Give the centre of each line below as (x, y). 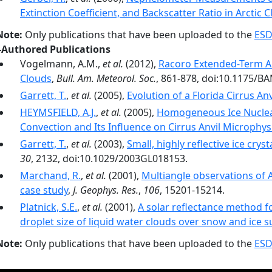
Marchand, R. (50, 175)
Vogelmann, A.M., (61, 64)
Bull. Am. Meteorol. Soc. (106, 78)
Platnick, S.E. (49, 207)
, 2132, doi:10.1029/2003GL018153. (109, 158)
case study (44, 190)
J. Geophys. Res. (106, 190)
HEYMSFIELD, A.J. (58, 112)
